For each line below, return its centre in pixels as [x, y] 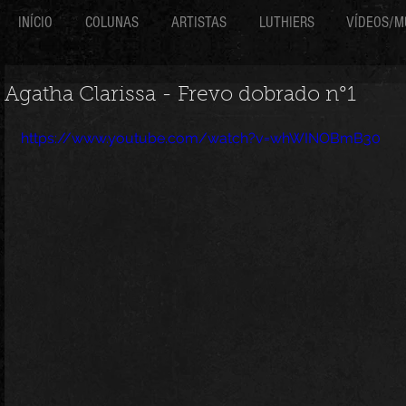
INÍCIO [35, 22]
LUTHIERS [287, 22]
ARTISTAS [199, 22]
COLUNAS [112, 22]
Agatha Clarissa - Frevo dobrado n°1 [180, 96]
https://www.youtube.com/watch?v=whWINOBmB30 [201, 138]
